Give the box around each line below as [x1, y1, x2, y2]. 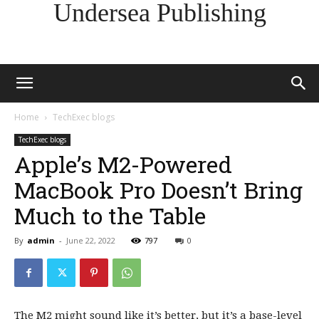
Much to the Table [14, 200, 206, 231]
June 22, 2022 [66, 235, 115, 246]
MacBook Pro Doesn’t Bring [14, 174, 303, 205]
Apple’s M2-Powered [14, 149, 232, 179]
